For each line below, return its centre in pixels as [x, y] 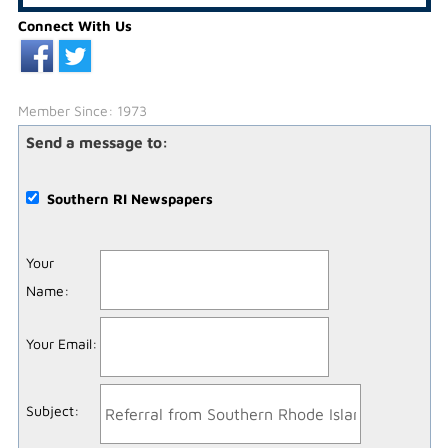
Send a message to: [96, 141]
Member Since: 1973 [82, 110]
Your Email [58, 343]
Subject [49, 410]
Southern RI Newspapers [129, 198]
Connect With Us [74, 25]
